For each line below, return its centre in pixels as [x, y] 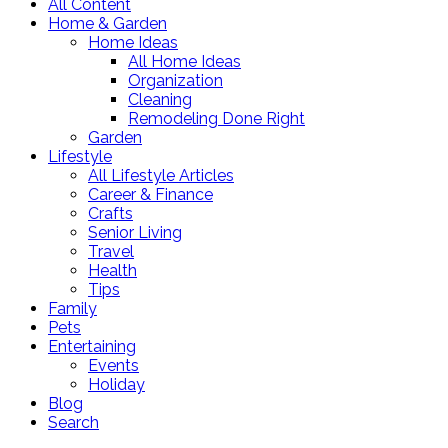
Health [112, 270]
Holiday [116, 384]
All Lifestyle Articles [161, 175]
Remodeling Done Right [216, 118]
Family [72, 308]
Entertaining [92, 346]
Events [113, 365]
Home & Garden [107, 23]
